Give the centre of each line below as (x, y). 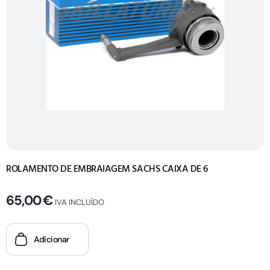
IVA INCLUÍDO (80, 202)
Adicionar (52, 239)
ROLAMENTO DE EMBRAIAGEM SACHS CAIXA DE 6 (107, 168)
